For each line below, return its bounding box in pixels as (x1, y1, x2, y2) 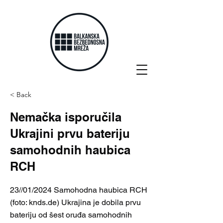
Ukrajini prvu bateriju (10, 126, 130, 140)
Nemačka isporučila (10, 110, 121, 124)
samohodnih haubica (10, 143, 130, 157)
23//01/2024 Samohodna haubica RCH (10, 185, 147, 195)
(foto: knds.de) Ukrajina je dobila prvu (10, 198, 141, 207)
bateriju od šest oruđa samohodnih (10, 210, 132, 220)
